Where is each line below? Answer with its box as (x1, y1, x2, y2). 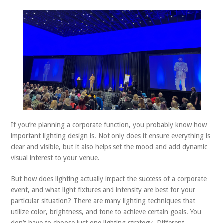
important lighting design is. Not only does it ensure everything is (11, 132, 211, 140)
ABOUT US (11, 11, 50, 19)
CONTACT (11, 33, 47, 41)
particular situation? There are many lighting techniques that (11, 197, 196, 205)
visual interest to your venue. (11, 154, 100, 162)
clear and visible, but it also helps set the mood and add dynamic (11, 143, 208, 151)
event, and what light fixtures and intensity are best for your (11, 186, 196, 194)
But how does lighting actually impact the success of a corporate (11, 175, 207, 183)
